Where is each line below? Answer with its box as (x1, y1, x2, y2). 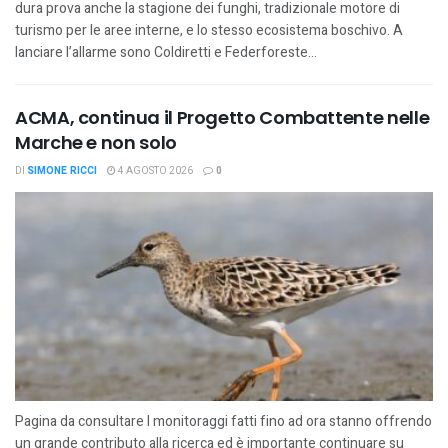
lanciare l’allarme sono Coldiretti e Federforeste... (15, 42, 317, 63)
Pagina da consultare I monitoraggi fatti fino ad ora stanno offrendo (15, 411, 432, 432)
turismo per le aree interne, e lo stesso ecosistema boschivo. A (15, 20, 403, 41)
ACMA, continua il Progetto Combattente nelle (15, 105, 430, 130)
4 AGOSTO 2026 (116, 164, 193, 178)
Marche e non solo (15, 130, 177, 155)
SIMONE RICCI (27, 164, 97, 178)
